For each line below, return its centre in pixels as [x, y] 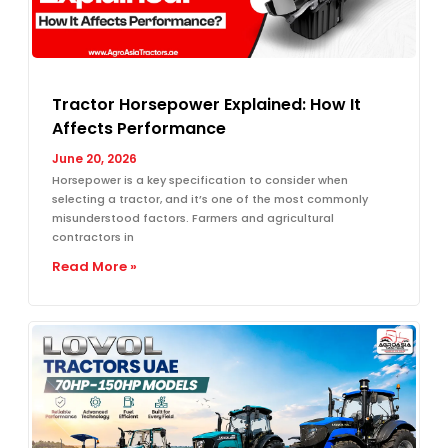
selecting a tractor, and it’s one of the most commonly [210, 198]
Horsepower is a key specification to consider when [200, 179]
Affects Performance [139, 128]
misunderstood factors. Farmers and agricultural [193, 217]
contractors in [93, 236]
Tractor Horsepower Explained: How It [206, 104]
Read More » [94, 266]
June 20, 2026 [94, 158]
